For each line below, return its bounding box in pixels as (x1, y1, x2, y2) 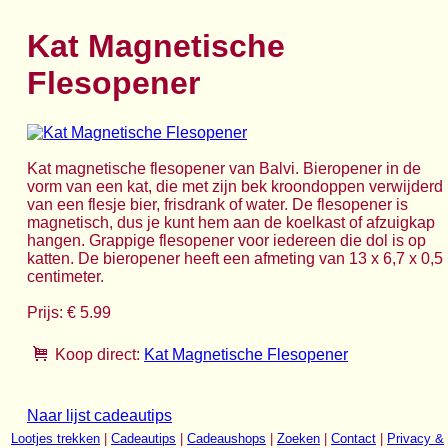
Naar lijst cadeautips (27, 406, 172, 424)
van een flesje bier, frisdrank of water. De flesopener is (27, 195, 408, 213)
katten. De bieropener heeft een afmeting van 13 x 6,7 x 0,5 (27, 249, 443, 267)
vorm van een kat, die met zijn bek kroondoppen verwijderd (27, 177, 443, 195)
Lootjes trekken (11, 431, 100, 446)
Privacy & (387, 431, 444, 446)
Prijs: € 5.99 (27, 303, 111, 321)
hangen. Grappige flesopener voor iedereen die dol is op (27, 231, 426, 249)
